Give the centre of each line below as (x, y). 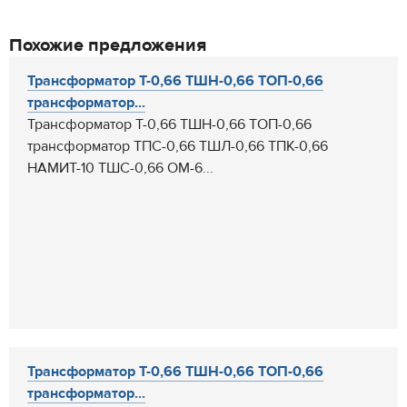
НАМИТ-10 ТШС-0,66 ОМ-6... (120, 168)
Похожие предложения (108, 45)
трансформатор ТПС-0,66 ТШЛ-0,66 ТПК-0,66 (178, 146)
